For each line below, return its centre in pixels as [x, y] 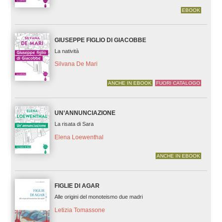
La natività [66, 51]
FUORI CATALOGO [178, 83]
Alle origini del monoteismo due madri [98, 196]
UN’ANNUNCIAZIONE [85, 113]
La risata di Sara [74, 124]
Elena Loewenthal [79, 137]
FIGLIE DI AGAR [77, 186]
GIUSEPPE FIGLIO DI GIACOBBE [100, 40]
